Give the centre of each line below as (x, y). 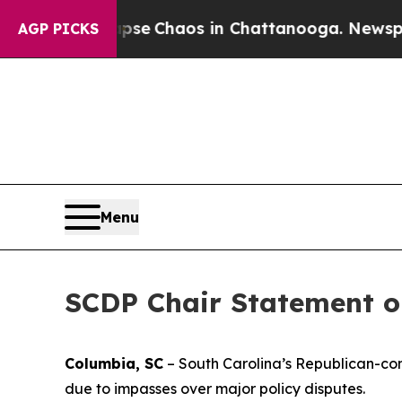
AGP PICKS (58, 29)
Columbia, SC (114, 364)
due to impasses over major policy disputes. (215, 389)
